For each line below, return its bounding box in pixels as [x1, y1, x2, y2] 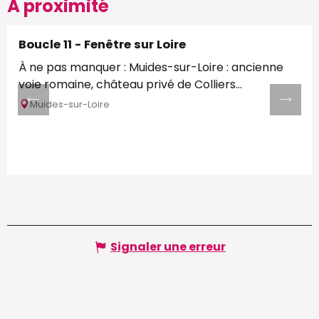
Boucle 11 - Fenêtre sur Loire [19, 36, 186, 53]
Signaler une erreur [110, 238, 226, 255]
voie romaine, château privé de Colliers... [19, 75, 242, 93]
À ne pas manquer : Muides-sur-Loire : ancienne [19, 58, 283, 75]
